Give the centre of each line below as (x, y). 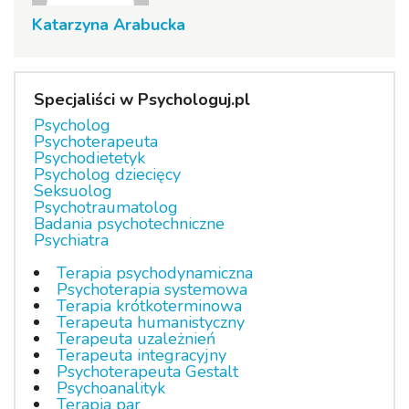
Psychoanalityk (111, 388)
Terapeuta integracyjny (142, 355)
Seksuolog (73, 191)
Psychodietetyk (89, 158)
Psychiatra (71, 240)
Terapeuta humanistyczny (151, 322)
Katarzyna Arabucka (109, 25)
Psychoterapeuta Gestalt (147, 372)
